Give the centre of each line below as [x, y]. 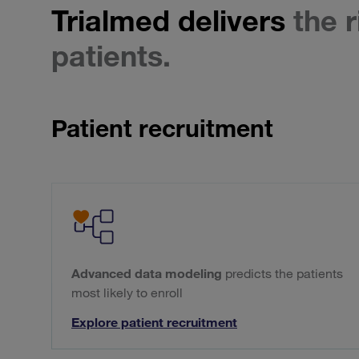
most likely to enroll [127, 293]
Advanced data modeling [147, 274]
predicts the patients [282, 274]
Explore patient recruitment [154, 323]
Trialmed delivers [172, 21]
